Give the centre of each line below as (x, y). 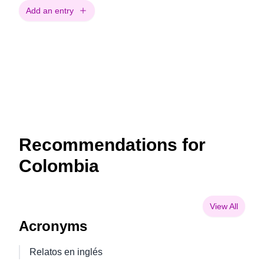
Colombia (59, 166)
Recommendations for (112, 145)
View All (224, 206)
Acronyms (53, 226)
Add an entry (50, 11)
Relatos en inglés (66, 252)
